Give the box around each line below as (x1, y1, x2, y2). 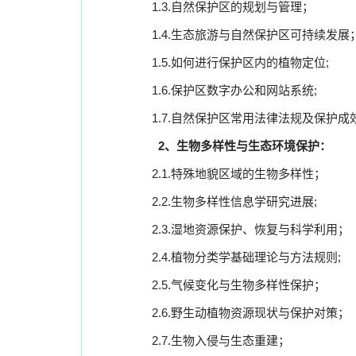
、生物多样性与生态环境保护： (164, 139, 331, 153)
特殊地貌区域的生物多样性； (171, 167, 326, 180)
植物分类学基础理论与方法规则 (171, 250, 338, 264)
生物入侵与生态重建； (171, 334, 290, 347)
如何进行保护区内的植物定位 (171, 56, 326, 69)
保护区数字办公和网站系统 (171, 83, 314, 97)
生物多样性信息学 (171, 195, 266, 208)
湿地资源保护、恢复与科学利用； (171, 222, 350, 236)
